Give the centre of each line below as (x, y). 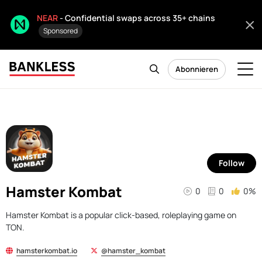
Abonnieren (197, 69)
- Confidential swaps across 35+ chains (137, 18)
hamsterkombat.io (47, 251)
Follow (231, 163)
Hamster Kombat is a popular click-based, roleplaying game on (121, 215)
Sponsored (61, 31)
